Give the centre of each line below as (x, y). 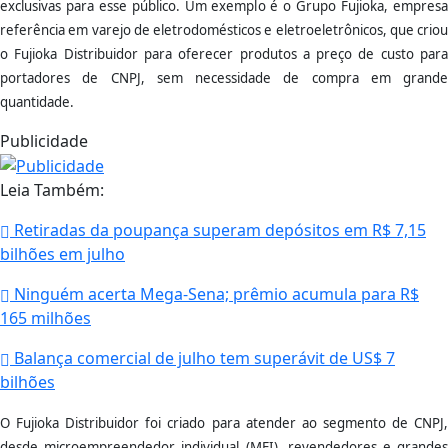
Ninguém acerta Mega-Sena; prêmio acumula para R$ (214, 294)
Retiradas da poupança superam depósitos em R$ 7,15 (218, 230)
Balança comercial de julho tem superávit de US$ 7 (202, 358)
